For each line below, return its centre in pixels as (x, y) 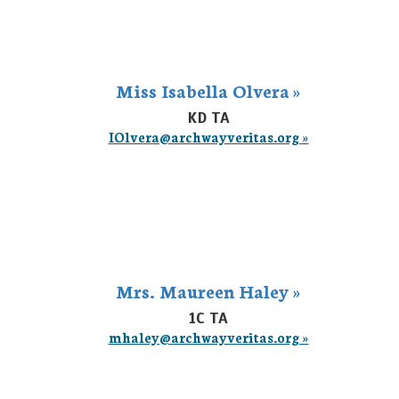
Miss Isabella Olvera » (208, 90)
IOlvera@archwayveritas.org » (208, 137)
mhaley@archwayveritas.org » (208, 337)
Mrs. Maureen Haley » (208, 290)
